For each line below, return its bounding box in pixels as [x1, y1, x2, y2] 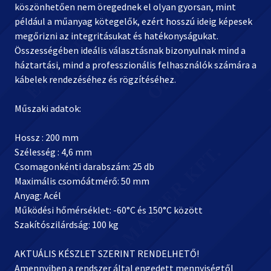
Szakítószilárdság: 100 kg [15, 218, 119, 230]
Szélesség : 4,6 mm [15, 146, 92, 158]
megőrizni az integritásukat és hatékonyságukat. [15, 30, 218, 42]
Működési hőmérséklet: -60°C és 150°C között [15, 204, 203, 216]
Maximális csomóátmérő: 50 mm [15, 175, 149, 187]
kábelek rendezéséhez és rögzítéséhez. [15, 73, 176, 85]
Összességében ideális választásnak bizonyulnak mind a [15, 44, 246, 56]
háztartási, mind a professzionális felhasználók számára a [15, 59, 256, 71]
